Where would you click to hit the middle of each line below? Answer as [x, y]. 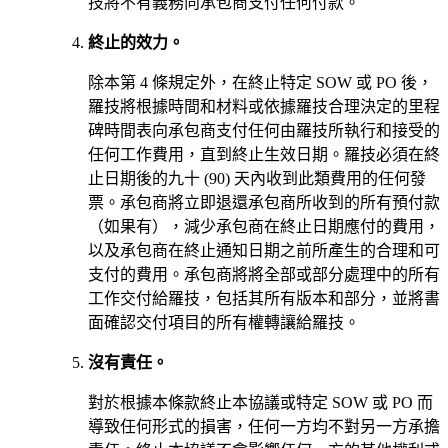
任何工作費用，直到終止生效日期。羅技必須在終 [264, 154]
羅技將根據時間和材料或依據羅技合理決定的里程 [264, 106]
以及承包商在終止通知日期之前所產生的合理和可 [264, 250]
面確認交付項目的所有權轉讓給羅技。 [224, 322]
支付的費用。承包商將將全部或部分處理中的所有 [264, 274]
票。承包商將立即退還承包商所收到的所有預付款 [264, 202]
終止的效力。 [136, 42]
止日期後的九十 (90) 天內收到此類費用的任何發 [257, 178]
